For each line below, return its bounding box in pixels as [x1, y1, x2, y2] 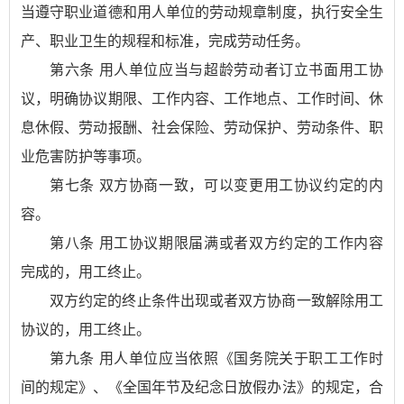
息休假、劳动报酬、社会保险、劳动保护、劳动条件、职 [21, 120, 383, 135]
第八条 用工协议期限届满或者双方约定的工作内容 [50, 235, 383, 251]
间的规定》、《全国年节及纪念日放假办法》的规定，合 [21, 380, 383, 395]
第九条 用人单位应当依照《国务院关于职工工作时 [50, 351, 383, 366]
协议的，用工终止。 [21, 322, 151, 337]
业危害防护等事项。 [21, 149, 151, 164]
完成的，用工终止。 [21, 264, 151, 280]
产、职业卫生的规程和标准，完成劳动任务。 [21, 33, 309, 49]
